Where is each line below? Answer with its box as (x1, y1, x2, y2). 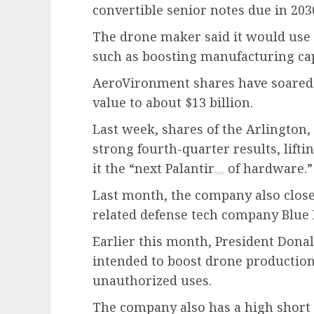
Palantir (165, 160, 214, 177)
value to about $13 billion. (93, 94, 253, 111)
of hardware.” (224, 160, 313, 177)
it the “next (93, 160, 165, 177)
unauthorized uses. (93, 272, 212, 289)
